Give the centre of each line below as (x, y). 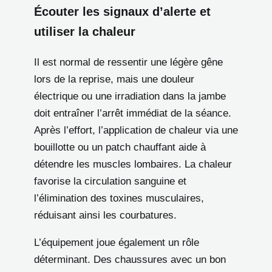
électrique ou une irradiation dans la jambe (130, 97)
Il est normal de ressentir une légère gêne (128, 63)
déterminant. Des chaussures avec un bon (130, 260)
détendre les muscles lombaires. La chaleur (133, 165)
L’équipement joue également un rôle (117, 243)
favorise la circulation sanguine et (110, 182)
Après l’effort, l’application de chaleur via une (136, 131)
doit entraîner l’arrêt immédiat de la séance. (133, 114)
